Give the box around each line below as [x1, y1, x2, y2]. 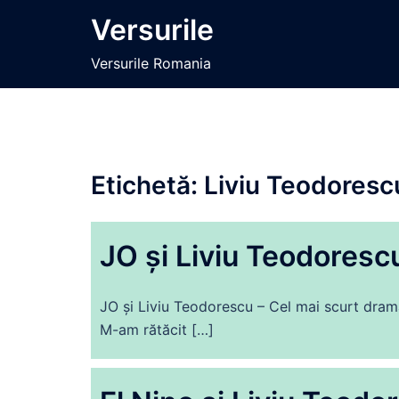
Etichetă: [91, 170, 204, 200]
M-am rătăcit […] [100, 321, 214, 338]
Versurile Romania [91, 54, 211, 72]
